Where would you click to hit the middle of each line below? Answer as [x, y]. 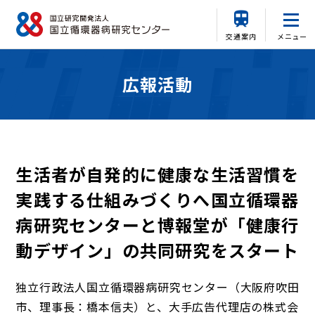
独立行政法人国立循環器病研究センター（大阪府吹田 [157, 287]
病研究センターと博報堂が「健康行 [157, 225]
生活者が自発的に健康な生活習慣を [157, 174]
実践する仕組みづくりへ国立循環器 [157, 199]
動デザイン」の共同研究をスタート [157, 250]
